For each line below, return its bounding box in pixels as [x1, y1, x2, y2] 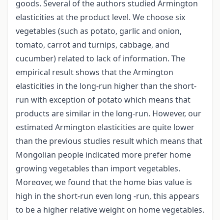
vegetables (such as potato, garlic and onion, [16, 26, 182, 37]
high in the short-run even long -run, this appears [16, 191, 199, 202]
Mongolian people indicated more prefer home [16, 149, 191, 161]
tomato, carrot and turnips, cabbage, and [16, 39, 169, 51]
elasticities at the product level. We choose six [16, 12, 185, 23]
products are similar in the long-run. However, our [16, 108, 201, 119]
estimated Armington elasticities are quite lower [16, 122, 194, 133]
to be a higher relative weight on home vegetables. [16, 204, 204, 216]
